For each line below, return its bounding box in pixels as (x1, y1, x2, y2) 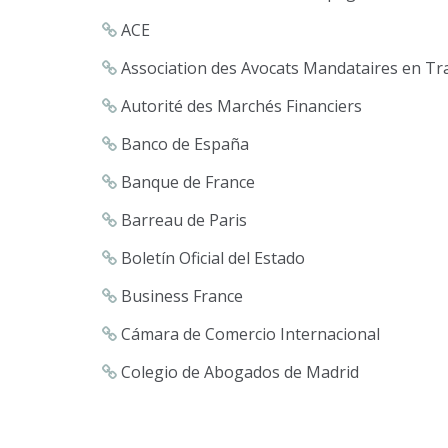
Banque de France (117, 171, 255, 193)
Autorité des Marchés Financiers (117, 95, 362, 117)
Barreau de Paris (117, 209, 247, 231)
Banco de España (117, 133, 249, 155)
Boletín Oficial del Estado (117, 247, 305, 269)
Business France (117, 285, 243, 307)
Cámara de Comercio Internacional (117, 323, 380, 345)
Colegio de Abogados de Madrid (117, 361, 359, 383)
